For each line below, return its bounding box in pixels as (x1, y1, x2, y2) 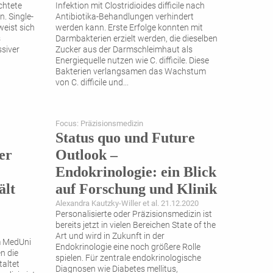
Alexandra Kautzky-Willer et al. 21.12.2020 (55, 199, 199, 208)
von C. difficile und (55, 77, 123, 88)
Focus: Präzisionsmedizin (55, 119, 143, 129)
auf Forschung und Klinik (55, 181, 217, 197)
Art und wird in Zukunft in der (55, 231, 165, 242)
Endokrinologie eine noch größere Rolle (55, 242, 200, 253)
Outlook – (55, 147, 118, 163)
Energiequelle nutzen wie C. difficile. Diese (55, 55, 209, 66)
